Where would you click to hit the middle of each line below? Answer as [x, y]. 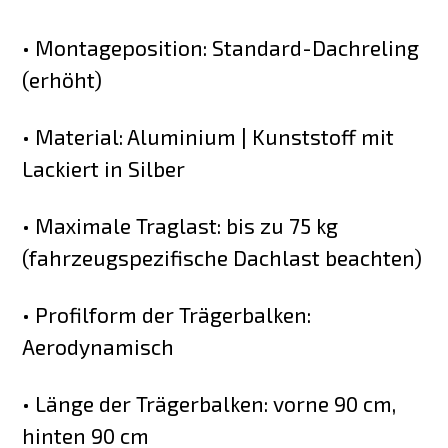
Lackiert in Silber [104, 169]
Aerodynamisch [98, 346]
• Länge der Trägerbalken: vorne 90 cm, [209, 403]
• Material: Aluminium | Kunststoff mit [208, 137]
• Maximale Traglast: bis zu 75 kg [180, 226]
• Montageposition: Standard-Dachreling [221, 48]
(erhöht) [62, 80]
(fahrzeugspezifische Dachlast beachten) [222, 258]
